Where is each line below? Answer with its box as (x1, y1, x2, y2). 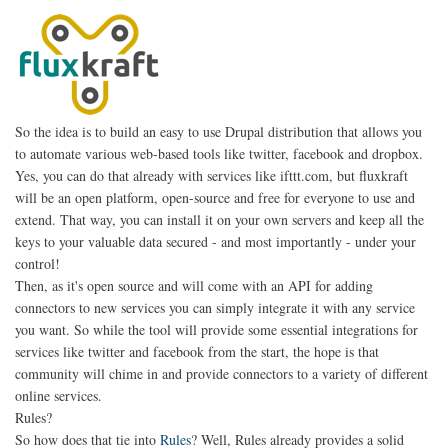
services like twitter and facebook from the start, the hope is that (15, 341, 379, 361)
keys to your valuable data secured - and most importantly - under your (15, 231, 416, 251)
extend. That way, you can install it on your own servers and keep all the (15, 209, 424, 229)
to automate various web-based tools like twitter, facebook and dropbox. (15, 143, 423, 163)
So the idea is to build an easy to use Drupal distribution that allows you (15, 121, 422, 141)
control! (15, 253, 60, 273)
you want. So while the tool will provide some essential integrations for (15, 319, 418, 339)
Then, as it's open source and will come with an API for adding (15, 275, 373, 295)
